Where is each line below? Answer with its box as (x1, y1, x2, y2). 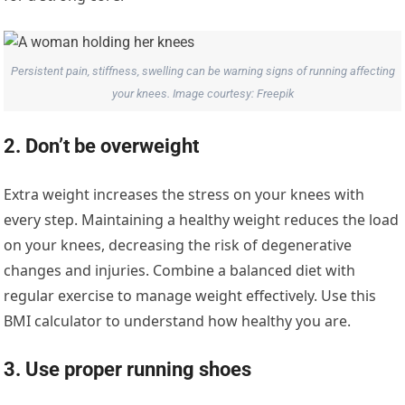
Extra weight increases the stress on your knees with (4, 184, 365, 205)
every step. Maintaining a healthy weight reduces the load (4, 210, 400, 231)
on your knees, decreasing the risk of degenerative (4, 235, 353, 256)
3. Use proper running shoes (4, 358, 252, 381)
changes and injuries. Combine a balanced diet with (4, 260, 356, 281)
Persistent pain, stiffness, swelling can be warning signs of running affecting (10, 63, 395, 78)
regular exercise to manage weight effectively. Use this (4, 286, 377, 306)
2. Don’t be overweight (4, 135, 200, 158)
